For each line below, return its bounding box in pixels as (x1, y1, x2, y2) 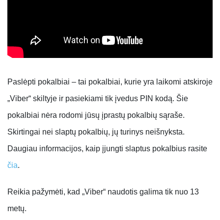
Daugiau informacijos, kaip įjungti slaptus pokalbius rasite (7, 144, 207, 153)
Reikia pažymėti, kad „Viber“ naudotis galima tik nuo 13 (7, 188, 199, 196)
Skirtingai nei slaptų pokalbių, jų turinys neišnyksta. (7, 128, 185, 137)
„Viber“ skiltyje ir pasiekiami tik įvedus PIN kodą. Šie (7, 94, 188, 103)
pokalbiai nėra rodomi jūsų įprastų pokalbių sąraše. (7, 111, 185, 120)
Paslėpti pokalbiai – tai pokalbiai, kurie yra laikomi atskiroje (7, 78, 213, 86)
